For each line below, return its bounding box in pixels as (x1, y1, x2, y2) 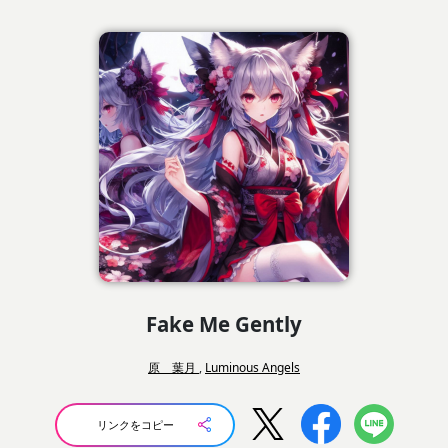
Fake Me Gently (146, 309, 302, 338)
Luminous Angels (205, 358, 300, 376)
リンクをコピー (96, 418, 174, 431)
